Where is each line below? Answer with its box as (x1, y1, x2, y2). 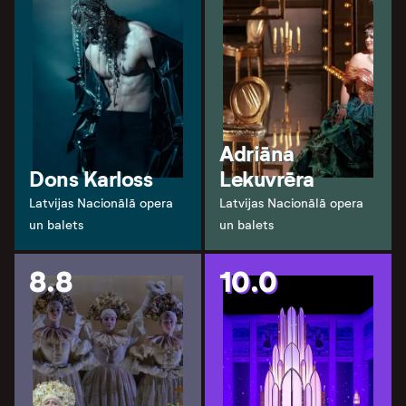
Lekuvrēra (219, 165, 314, 193)
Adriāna (219, 140, 295, 168)
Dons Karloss (29, 165, 153, 193)
